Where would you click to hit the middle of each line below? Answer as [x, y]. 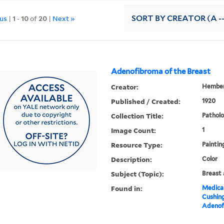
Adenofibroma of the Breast [161, 72]
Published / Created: [146, 101]
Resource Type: [137, 145]
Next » [64, 18]
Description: [132, 159]
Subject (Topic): [138, 174]
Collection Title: [137, 116]
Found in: [127, 188]
